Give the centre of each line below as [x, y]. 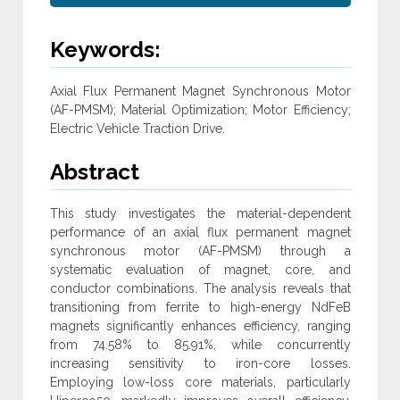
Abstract [94, 172]
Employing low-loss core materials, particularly [200, 383]
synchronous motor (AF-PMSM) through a [200, 251]
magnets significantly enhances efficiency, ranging [200, 326]
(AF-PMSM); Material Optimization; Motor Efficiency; [200, 110]
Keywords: [105, 50]
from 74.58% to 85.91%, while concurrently [200, 345]
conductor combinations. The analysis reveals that [200, 289]
